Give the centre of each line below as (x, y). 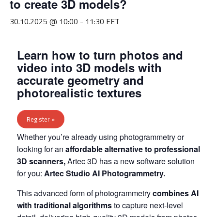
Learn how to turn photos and (100, 55)
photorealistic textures (79, 93)
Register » (41, 119)
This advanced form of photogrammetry (85, 193)
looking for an (41, 149)
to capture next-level (147, 205)
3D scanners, (41, 161)
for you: (31, 173)
